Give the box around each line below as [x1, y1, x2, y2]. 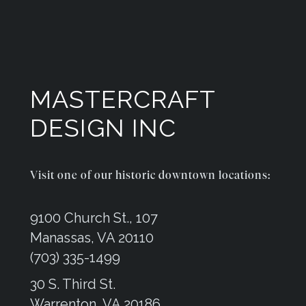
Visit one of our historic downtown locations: [30, 169, 270, 182]
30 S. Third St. [30, 276, 115, 293]
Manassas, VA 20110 [30, 229, 154, 247]
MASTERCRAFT [30, 85, 215, 114]
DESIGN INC [30, 113, 176, 143]
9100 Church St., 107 [30, 210, 158, 227]
